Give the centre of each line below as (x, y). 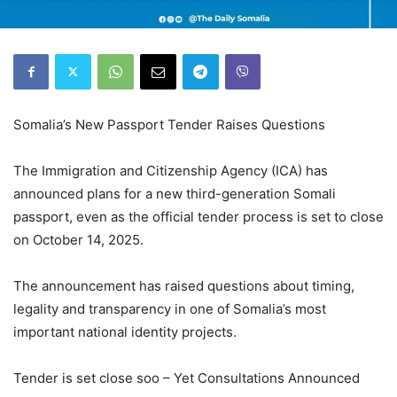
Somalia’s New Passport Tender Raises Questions (169, 124)
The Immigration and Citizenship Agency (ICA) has (171, 170)
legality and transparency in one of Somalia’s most (170, 308)
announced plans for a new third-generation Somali (175, 193)
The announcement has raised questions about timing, (184, 285)
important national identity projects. (125, 331)
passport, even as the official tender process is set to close (198, 216)
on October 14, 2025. (78, 239)
